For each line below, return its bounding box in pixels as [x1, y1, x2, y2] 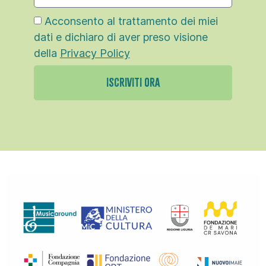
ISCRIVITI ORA [106, 75, 160, 90]
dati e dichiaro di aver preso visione [33, 30, 208, 43]
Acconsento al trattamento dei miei [44, 14, 218, 27]
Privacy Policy [59, 46, 130, 59]
